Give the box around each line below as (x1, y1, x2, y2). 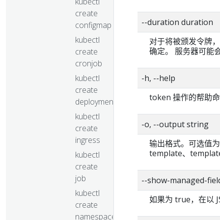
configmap (75, 19, 111, 30)
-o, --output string (141, 119, 209, 130)
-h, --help (141, 73, 175, 83)
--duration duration (141, 17, 213, 27)
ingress (75, 134, 100, 145)
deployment (75, 96, 116, 107)
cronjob (75, 57, 102, 69)
